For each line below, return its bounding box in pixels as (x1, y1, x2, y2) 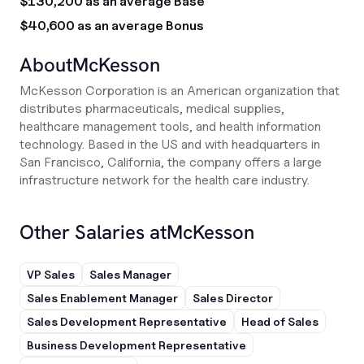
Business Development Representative (27, 338, 246, 352)
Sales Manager (89, 267, 171, 281)
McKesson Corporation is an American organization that (19, 83, 340, 98)
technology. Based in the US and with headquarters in (19, 136, 320, 152)
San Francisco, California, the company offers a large (19, 154, 322, 170)
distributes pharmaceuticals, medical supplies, (19, 101, 284, 116)
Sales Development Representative (27, 314, 227, 328)
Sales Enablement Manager (27, 291, 178, 305)
